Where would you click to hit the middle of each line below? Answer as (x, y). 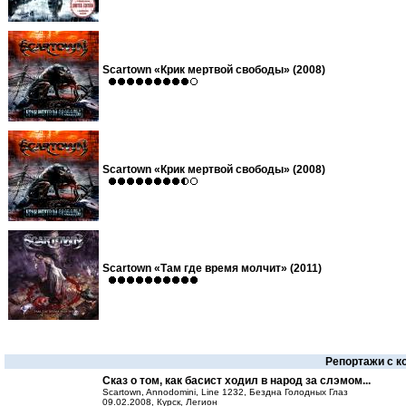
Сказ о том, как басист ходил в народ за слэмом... (237, 381)
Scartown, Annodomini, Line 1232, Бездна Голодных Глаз (225, 392)
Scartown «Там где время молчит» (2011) (212, 268)
